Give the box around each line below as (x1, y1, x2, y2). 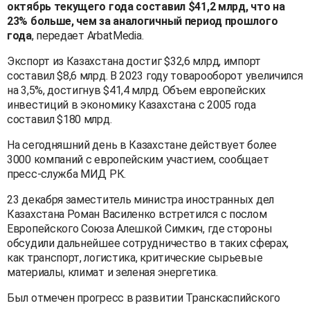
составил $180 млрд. (7, 112, 112, 126)
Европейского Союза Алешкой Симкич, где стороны (7, 221, 273, 235)
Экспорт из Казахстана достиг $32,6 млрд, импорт (7, 54, 261, 68)
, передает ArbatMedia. (31, 28, 144, 42)
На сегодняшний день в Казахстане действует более (7, 138, 277, 152)
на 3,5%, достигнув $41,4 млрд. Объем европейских (7, 83, 266, 97)
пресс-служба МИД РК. (7, 167, 126, 181)
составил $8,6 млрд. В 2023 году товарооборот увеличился (7, 69, 303, 82)
